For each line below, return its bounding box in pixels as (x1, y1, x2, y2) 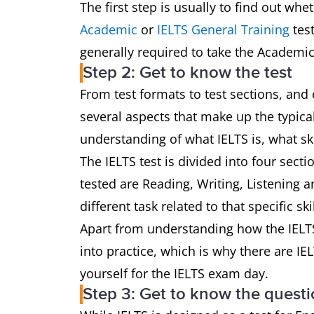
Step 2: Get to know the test (83, 62, 292, 83)
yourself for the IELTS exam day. (80, 265, 268, 282)
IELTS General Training (157, 21, 289, 38)
